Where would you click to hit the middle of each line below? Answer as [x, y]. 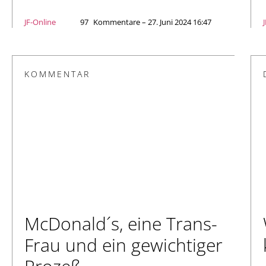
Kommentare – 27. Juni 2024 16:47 [152, 22]
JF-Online [40, 22]
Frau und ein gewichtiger [123, 245]
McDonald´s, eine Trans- [121, 223]
